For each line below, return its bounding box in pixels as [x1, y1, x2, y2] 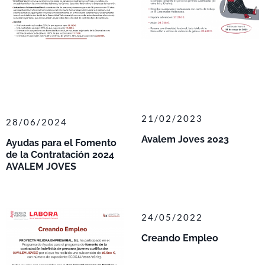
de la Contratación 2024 [6, 148, 114, 160]
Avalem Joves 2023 [141, 134, 229, 146]
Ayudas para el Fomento [6, 137, 117, 148]
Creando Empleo [141, 232, 218, 244]
